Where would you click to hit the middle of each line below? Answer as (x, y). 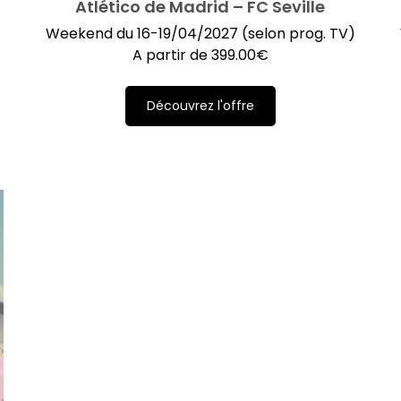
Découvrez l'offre (200, 105)
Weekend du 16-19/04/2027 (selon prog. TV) (200, 33)
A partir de (171, 55)
